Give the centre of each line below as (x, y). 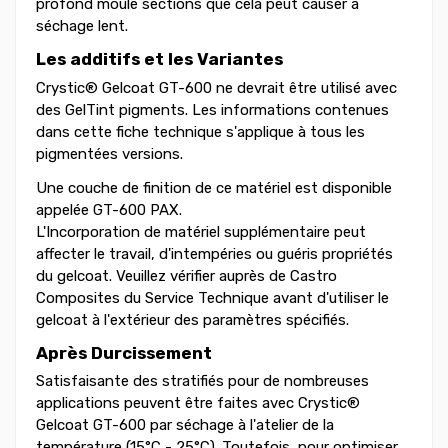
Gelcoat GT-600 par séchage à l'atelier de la (185, 425)
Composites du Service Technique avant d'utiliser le (212, 297)
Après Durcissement (124, 352)
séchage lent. (82, 26)
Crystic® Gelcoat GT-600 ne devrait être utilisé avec (216, 87)
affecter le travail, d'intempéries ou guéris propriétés (214, 253)
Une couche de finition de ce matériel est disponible (214, 187)
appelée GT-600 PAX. (109, 209)
